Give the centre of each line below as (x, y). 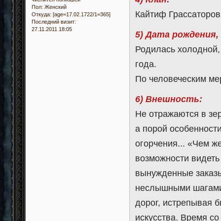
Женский (55, 7)
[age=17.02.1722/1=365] (81, 15)
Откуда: (41, 15)
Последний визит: (54, 22)
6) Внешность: (169, 99)
